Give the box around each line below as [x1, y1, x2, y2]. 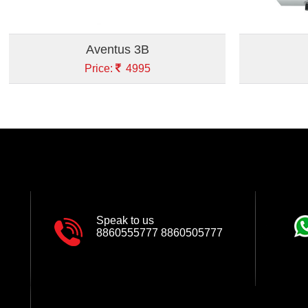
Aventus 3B [85, 42, 149, 56]
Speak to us [96, 214, 154, 226]
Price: [84, 62, 115, 74]
